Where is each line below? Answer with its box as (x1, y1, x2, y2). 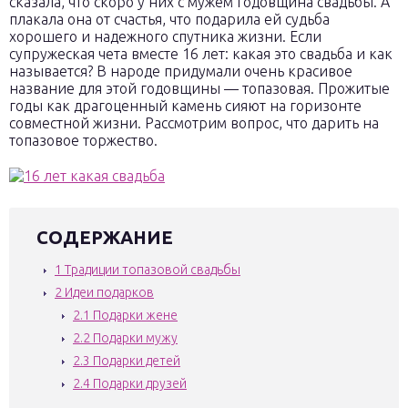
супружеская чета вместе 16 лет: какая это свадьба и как (9, 46, 393, 62)
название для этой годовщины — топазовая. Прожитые (9, 80, 390, 97)
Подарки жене (90, 308, 178, 322)
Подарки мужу (90, 331, 178, 345)
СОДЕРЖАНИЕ (36, 227, 173, 248)
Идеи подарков (62, 285, 154, 300)
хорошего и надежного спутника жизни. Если (9, 28, 321, 45)
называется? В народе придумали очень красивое (9, 63, 352, 79)
